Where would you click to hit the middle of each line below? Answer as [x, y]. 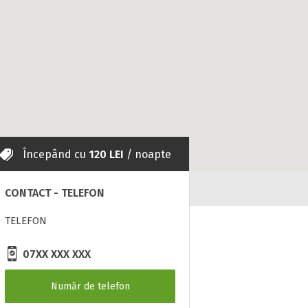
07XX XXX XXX [55, 254]
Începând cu [54, 154]
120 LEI [106, 154]
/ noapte [147, 154]
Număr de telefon [90, 286]
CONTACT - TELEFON [55, 193]
